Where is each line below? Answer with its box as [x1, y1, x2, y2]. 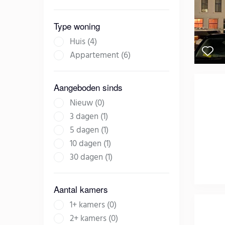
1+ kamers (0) [70, 198, 117, 212]
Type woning [54, 20, 100, 33]
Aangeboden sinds [54, 81, 123, 94]
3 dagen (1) [70, 110, 108, 124]
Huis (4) [70, 35, 97, 49]
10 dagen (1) [70, 137, 111, 151]
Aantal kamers [54, 183, 108, 196]
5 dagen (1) [70, 124, 108, 138]
